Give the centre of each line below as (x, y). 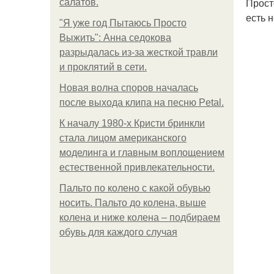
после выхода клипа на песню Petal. (142, 102)
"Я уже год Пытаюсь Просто (123, 23)
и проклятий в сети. (103, 67)
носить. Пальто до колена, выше (133, 203)
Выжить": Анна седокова (115, 38)
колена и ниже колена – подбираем (140, 217)
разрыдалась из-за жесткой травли (139, 52)
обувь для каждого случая (118, 232)
